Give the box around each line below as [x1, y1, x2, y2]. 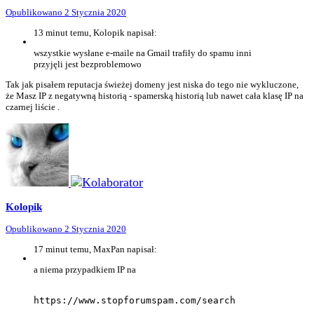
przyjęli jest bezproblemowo [34, 59, 142, 69]
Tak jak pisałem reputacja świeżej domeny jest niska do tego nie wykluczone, [6, 79, 299, 90]
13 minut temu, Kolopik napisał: [34, 27, 157, 38]
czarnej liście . [6, 102, 60, 112]
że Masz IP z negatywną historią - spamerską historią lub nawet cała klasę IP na [6, 90, 303, 101]
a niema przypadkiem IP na [34, 264, 138, 275]
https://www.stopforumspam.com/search [34, 295, 235, 306]
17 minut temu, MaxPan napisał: [34, 244, 157, 255]
